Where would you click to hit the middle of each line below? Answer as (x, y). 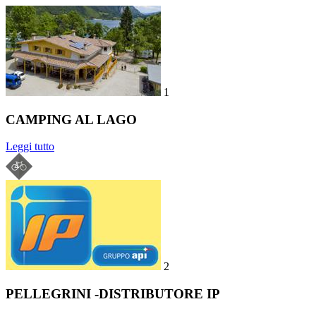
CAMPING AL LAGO (71, 119)
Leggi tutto (30, 147)
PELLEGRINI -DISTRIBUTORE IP (113, 294)
